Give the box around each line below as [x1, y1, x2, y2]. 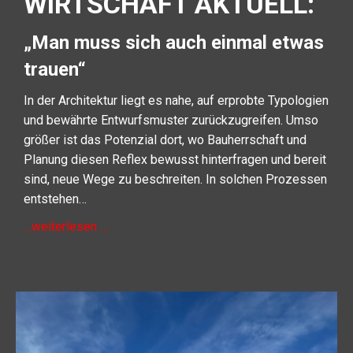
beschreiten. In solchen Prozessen [135, 171, 327, 187]
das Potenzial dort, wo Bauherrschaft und [80, 132, 307, 147]
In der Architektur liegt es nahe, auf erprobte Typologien [24, 92, 329, 108]
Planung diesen [24, 151, 112, 167]
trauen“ [24, 58, 86, 80]
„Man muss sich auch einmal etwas [24, 31, 324, 54]
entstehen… [24, 191, 87, 206]
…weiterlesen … [24, 218, 108, 234]
